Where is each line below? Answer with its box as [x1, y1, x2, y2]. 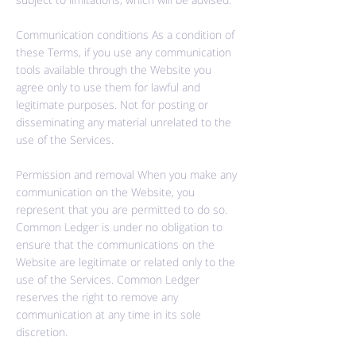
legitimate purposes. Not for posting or [16, 97, 208, 112]
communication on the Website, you [16, 184, 195, 199]
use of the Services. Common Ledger [16, 272, 199, 287]
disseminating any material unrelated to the [16, 114, 231, 130]
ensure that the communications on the [16, 237, 215, 252]
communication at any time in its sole [16, 307, 201, 322]
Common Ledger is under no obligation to [16, 219, 222, 234]
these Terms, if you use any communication [16, 44, 231, 60]
